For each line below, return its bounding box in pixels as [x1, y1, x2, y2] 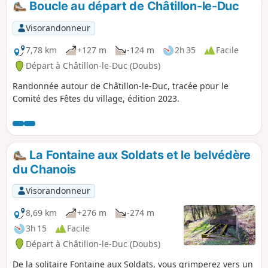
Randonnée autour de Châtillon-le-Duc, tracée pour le [13, 80, 229, 92]
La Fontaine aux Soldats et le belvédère [26, 147, 251, 162]
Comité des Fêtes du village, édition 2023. [13, 92, 179, 104]
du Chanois [13, 162, 77, 176]
